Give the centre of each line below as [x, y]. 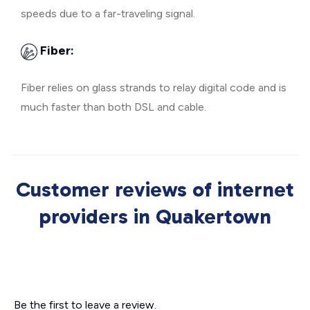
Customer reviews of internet [155, 190]
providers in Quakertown [155, 217]
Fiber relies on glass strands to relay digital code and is [154, 88]
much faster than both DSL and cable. [113, 107]
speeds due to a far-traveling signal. [108, 13]
